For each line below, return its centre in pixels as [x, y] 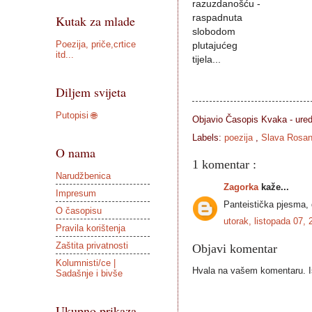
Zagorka [242, 187]
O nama [75, 153]
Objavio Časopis [226, 119]
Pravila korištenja [90, 228]
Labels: [208, 138]
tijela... [206, 60]
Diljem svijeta [91, 92]
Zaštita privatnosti [92, 245]
